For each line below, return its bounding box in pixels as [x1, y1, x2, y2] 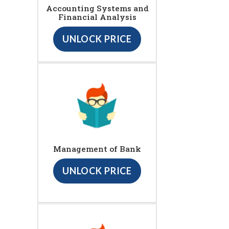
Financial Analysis [58, 12, 136, 22]
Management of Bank [53, 144, 141, 154]
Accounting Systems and [45, 3, 149, 14]
